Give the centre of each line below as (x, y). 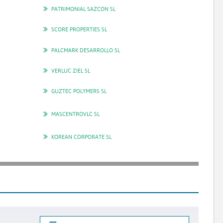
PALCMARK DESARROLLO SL (85, 50)
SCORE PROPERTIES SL (79, 29)
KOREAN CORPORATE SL (81, 137)
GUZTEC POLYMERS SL (79, 91)
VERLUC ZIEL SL (70, 71)
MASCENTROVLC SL (75, 114)
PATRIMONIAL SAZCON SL (83, 9)
